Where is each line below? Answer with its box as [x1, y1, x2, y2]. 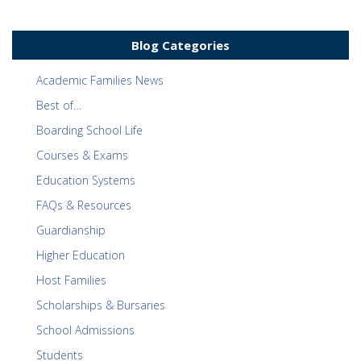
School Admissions [36, 322, 135, 338]
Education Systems [36, 172, 135, 189]
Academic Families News [36, 73, 164, 89]
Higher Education [36, 247, 125, 263]
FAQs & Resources [36, 197, 131, 214]
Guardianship [36, 222, 106, 239]
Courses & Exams [36, 147, 128, 164]
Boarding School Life [36, 122, 143, 139]
